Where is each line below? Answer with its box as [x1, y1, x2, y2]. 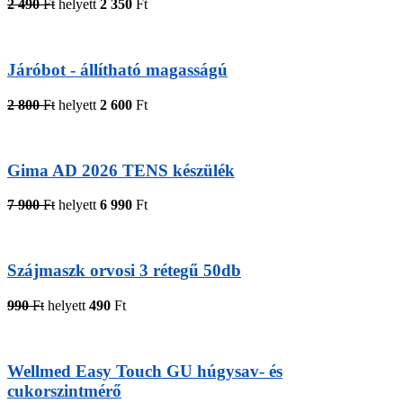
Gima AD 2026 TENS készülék [7, 160, 235, 180]
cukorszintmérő [7, 381, 121, 400]
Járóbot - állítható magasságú [7, 60, 228, 80]
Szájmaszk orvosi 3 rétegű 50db [7, 261, 241, 281]
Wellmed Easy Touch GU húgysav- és [7, 361, 282, 381]
